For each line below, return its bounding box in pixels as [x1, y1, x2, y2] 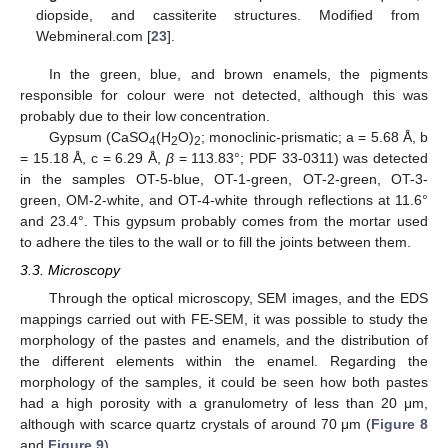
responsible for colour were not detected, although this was [20, 87, 428, 104]
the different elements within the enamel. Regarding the [20, 353, 428, 370]
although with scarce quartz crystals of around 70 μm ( [20, 416, 372, 433]
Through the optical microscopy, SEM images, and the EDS [48, 290, 428, 307]
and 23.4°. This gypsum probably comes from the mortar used [20, 213, 428, 230]
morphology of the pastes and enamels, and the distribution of [20, 332, 428, 349]
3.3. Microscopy [20, 262, 120, 279]
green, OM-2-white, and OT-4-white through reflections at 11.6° [20, 192, 428, 209]
